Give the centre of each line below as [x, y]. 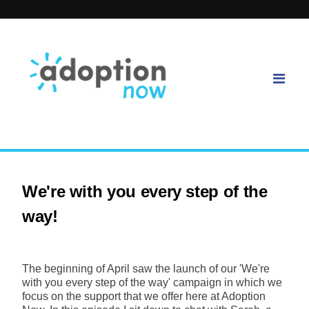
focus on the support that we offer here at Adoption [144, 297]
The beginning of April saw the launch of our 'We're [146, 269]
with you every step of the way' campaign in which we [152, 283]
